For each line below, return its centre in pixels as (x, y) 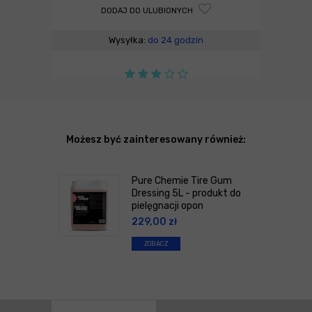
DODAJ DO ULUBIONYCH (148, 10)
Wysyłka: (128, 40)
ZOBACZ (156, 243)
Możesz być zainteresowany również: (156, 139)
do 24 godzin (175, 40)
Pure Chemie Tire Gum (182, 180)
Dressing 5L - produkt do (186, 193)
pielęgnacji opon (167, 205)
